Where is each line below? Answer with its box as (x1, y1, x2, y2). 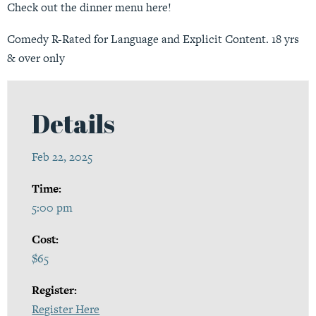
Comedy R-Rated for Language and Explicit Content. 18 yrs (7, 31, 299, 48)
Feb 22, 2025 (32, 148, 93, 165)
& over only (7, 50, 65, 67)
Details (32, 106, 116, 140)
